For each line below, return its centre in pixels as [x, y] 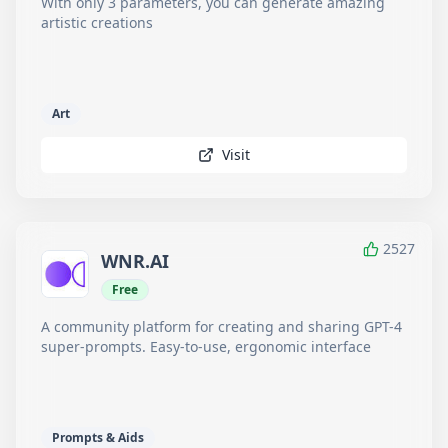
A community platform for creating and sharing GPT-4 [221, 326]
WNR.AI [135, 261]
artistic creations [97, 22]
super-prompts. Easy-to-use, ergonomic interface [206, 346]
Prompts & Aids [98, 437]
